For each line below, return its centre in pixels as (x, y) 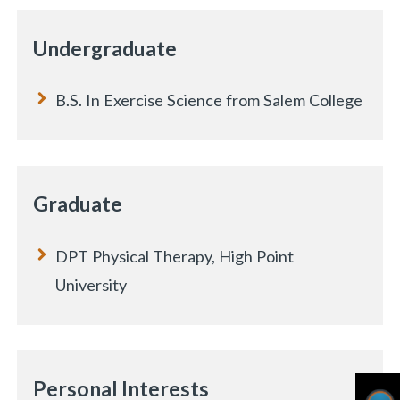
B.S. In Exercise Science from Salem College (209, 100)
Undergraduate (105, 48)
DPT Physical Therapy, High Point (175, 256)
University (92, 284)
